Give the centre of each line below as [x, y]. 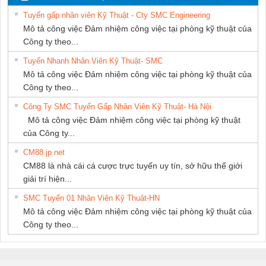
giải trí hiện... [47, 178]
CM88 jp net [44, 152]
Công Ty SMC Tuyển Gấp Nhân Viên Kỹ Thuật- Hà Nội [117, 106]
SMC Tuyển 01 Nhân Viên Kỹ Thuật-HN [91, 198]
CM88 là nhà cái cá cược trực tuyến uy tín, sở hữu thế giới [133, 165]
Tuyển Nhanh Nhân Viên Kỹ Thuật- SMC [93, 61]
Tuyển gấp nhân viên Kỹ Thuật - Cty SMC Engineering [117, 15]
